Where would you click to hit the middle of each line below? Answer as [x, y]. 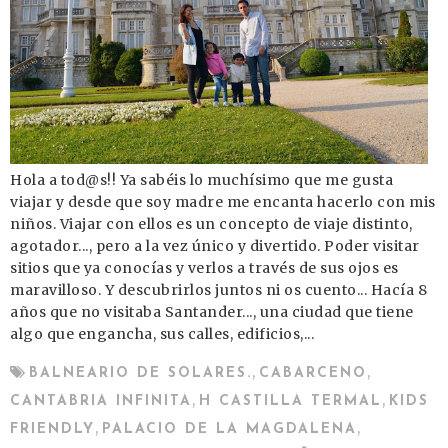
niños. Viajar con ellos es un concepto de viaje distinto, [211, 223]
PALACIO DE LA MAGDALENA [229, 429]
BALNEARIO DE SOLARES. [140, 373]
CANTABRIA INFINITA [101, 401]
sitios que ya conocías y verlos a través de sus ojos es [204, 267]
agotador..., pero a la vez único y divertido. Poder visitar [215, 245]
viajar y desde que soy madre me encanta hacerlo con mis [223, 201]
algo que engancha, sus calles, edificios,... [162, 333]
